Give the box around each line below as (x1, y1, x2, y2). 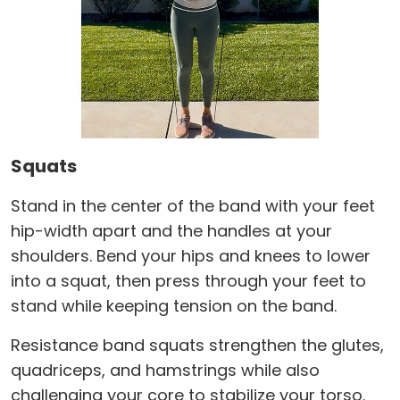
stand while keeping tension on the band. (11, 294, 337, 317)
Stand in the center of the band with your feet (11, 194, 375, 217)
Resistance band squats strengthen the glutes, (11, 333, 384, 356)
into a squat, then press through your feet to (11, 269, 366, 292)
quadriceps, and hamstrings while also (11, 358, 320, 381)
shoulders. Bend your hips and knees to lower (11, 244, 371, 267)
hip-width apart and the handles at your (11, 219, 332, 242)
